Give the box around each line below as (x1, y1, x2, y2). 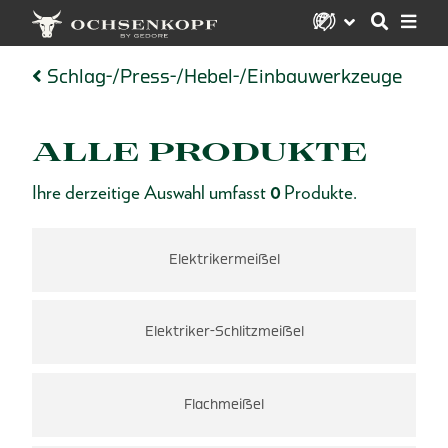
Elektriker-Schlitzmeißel (144, 324, 304, 340)
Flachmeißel (184, 396, 264, 412)
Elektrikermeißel (168, 251, 280, 267)
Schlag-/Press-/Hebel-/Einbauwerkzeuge (46, 66, 402, 86)
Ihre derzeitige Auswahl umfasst (32, 181, 270, 205)
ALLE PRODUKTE (32, 136, 367, 168)
